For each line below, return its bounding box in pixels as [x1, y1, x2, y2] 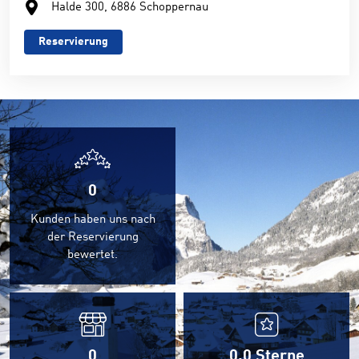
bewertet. [67, 249, 118, 261]
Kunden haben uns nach [30, 214, 155, 226]
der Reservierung [46, 232, 139, 244]
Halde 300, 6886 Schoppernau [51, 2, 208, 14]
